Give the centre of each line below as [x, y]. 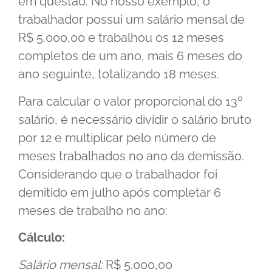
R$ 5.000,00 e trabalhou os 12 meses [121, 38]
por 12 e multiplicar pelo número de [117, 138]
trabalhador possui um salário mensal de [131, 20]
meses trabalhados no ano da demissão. [131, 156]
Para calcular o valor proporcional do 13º [131, 101]
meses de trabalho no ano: [93, 210]
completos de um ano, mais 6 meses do [130, 56]
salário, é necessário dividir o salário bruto [135, 119]
